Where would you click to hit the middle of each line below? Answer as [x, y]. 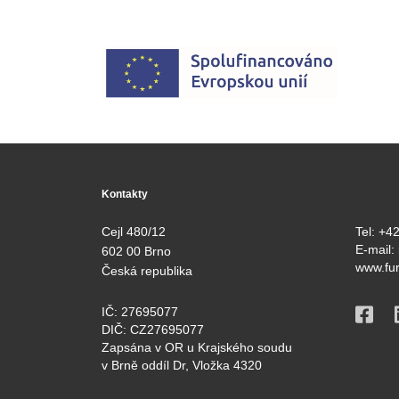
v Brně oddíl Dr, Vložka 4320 [182, 366]
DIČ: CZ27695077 [153, 330]
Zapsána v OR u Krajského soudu [197, 348]
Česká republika [147, 271]
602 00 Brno [136, 252]
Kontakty [125, 195]
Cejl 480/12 [134, 232]
